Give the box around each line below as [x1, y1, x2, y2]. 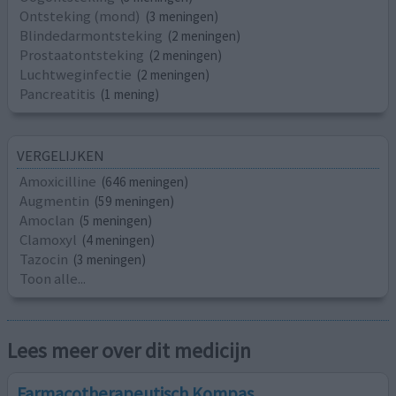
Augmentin [19, 190, 90, 210]
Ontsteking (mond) [19, 6, 141, 27]
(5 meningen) [80, 211, 153, 229]
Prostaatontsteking [19, 45, 145, 65]
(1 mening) [101, 86, 160, 103]
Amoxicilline [19, 171, 97, 191]
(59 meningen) [95, 192, 175, 209]
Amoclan [19, 209, 75, 230]
